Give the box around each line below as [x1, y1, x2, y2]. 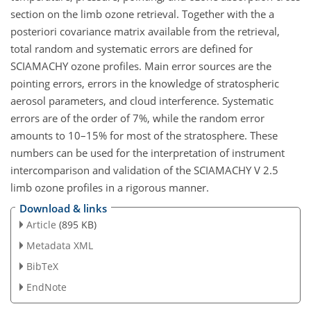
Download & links [19, 201, 107, 215]
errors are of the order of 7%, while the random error [10, 110, 264, 125]
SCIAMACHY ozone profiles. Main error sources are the [10, 58, 271, 73]
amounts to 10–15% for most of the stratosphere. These [10, 128, 278, 142]
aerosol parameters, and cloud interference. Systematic [10, 93, 274, 108]
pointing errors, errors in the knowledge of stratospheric [10, 76, 279, 90]
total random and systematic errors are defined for [10, 41, 253, 56]
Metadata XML [26, 238, 93, 252]
